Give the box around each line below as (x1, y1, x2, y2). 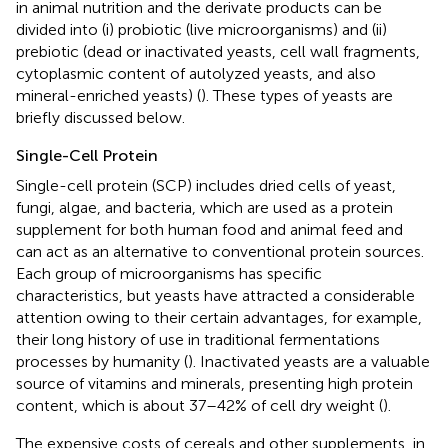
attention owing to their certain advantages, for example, (16, 308, 422, 328)
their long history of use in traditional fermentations (16, 330, 380, 350)
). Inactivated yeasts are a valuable (188, 352, 430, 372)
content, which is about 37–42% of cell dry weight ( (16, 396, 383, 416)
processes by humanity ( (16, 352, 188, 372)
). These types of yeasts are (201, 86, 393, 106)
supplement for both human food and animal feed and (16, 220, 403, 240)
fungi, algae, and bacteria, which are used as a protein (16, 198, 393, 218)
